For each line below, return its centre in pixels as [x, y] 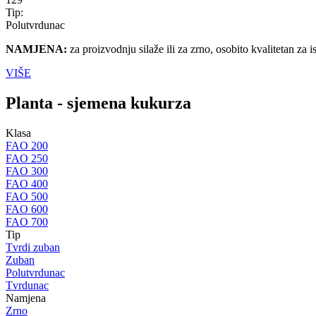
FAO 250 [27, 158]
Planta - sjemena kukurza [98, 103]
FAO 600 [27, 209]
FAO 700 [27, 221]
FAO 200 [27, 145]
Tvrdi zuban [33, 247]
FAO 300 [27, 171]
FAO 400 [27, 183]
